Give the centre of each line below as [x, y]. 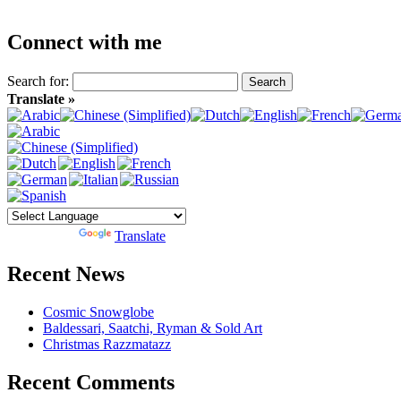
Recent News [66, 273]
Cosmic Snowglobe [98, 311]
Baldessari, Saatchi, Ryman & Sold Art [153, 328]
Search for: [38, 81]
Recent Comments [91, 382]
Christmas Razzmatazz [107, 344]
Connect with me [85, 43]
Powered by [43, 236]
